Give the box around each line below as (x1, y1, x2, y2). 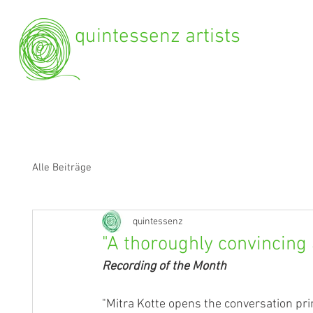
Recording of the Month (102, 259, 226, 274)
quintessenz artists (75, 24, 240, 49)
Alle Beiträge (32, 161, 92, 174)
